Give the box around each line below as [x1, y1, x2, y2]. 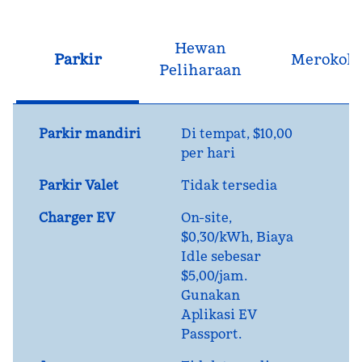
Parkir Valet [39, 177, 119, 193]
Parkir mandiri [39, 125, 141, 141]
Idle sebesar [181, 248, 261, 264]
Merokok [291, 49, 356, 69]
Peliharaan [159, 61, 242, 79]
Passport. [181, 326, 242, 342]
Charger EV [39, 209, 116, 225]
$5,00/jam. [181, 267, 247, 284]
